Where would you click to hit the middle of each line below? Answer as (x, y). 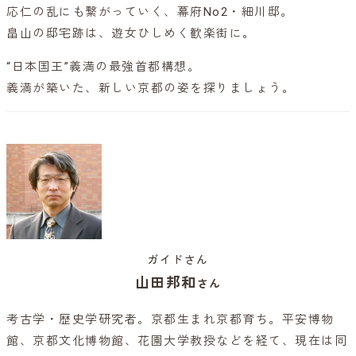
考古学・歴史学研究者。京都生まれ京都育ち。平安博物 (170, 320)
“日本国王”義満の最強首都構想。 (103, 67)
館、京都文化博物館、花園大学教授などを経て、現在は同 (177, 341)
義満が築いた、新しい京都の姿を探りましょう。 (151, 89)
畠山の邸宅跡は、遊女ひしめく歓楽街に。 (131, 34)
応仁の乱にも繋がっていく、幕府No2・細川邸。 (150, 12)
